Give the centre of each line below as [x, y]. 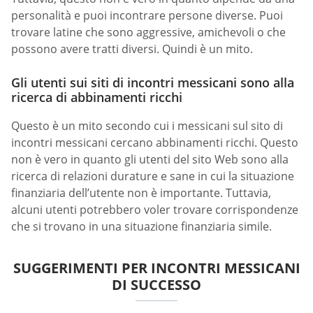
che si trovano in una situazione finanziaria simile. [141, 226]
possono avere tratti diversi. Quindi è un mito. [132, 49]
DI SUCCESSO [156, 284]
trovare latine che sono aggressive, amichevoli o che [148, 32]
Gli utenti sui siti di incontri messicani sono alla [153, 82]
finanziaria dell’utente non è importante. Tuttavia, [141, 192]
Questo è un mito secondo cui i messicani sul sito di [147, 125]
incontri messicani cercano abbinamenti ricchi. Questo [155, 142]
